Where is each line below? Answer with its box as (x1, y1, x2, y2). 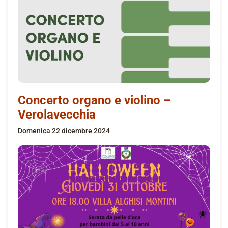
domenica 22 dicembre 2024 (22, 126, 110, 135)
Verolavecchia (18, 107, 96, 122)
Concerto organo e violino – (18, 93, 171, 107)
